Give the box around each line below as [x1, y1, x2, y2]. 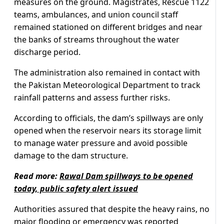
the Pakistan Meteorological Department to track [14, 79, 200, 91]
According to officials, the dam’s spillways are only [14, 112, 203, 124]
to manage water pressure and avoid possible [14, 137, 187, 149]
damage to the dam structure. [14, 150, 128, 161]
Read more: [14, 170, 59, 182]
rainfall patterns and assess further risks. [14, 92, 170, 103]
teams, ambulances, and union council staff [14, 9, 178, 20]
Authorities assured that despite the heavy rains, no [14, 203, 209, 215]
